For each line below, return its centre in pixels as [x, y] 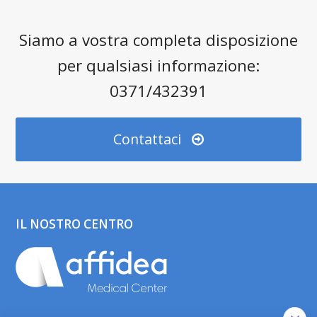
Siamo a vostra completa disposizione [158, 40]
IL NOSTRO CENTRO [75, 224]
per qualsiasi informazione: [158, 65]
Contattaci [147, 139]
